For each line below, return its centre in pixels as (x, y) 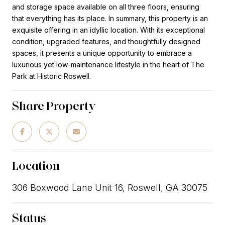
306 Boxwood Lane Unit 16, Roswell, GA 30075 (110, 187)
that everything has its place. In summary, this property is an (110, 18)
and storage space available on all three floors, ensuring (106, 7)
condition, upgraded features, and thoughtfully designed (106, 41)
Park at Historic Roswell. (51, 76)
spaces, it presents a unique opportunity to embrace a (102, 53)
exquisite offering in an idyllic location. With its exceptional (108, 30)
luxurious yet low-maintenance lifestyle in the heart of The (108, 64)
